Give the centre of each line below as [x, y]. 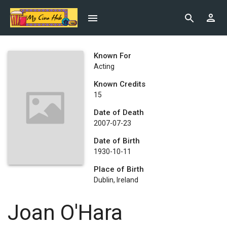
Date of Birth [117, 141]
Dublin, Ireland [116, 180]
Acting [104, 66]
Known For [112, 56]
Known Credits [120, 84]
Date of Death [119, 112]
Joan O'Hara [65, 213]
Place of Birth [119, 169]
